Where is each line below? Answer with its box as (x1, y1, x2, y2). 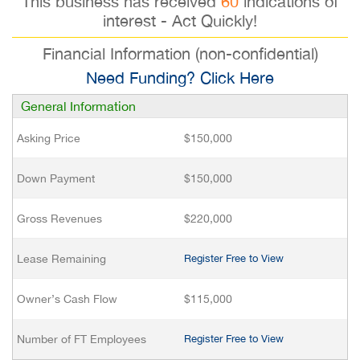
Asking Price (17, 132, 80, 145)
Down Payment (17, 172, 95, 185)
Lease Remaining (17, 252, 106, 265)
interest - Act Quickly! (103, 11, 257, 30)
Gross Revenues (17, 212, 102, 225)
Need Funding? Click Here (86, 68, 274, 87)
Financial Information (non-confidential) (42, 44, 318, 63)
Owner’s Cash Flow (17, 292, 117, 305)
